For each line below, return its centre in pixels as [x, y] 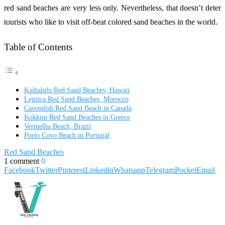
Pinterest [71, 170]
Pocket [186, 170]
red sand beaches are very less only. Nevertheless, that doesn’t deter [113, 8]
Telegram [160, 170]
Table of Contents [38, 47]
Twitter [46, 170]
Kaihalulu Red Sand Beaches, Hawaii [77, 90]
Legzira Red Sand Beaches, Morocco [76, 99]
